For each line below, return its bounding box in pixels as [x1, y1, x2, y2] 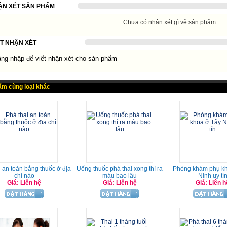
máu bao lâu [102, 172, 137, 179]
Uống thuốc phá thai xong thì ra [77, 165, 163, 172]
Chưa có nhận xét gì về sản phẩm [123, 19, 216, 26]
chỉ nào [14, 172, 34, 179]
